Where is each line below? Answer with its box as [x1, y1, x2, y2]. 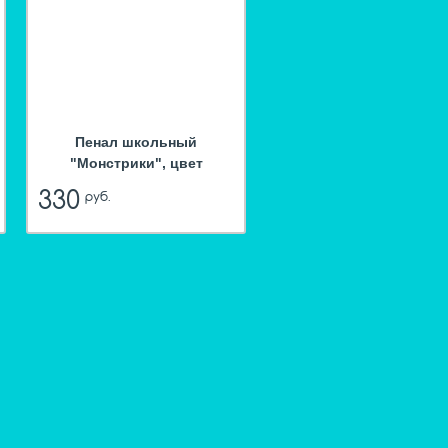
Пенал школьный [75, 134, 197, 151]
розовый [104, 176, 168, 193]
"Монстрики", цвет [69, 155, 203, 172]
